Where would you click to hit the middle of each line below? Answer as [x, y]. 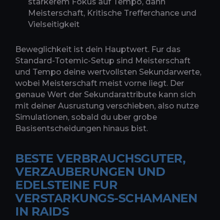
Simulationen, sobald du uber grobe [86, 117]
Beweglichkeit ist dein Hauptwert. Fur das [98, 49]
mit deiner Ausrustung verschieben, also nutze [107, 106]
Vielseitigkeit [54, 24]
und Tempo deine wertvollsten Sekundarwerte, [108, 72]
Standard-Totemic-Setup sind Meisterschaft [103, 60]
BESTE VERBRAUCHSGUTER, [100, 158]
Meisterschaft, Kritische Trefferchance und [112, 13]
